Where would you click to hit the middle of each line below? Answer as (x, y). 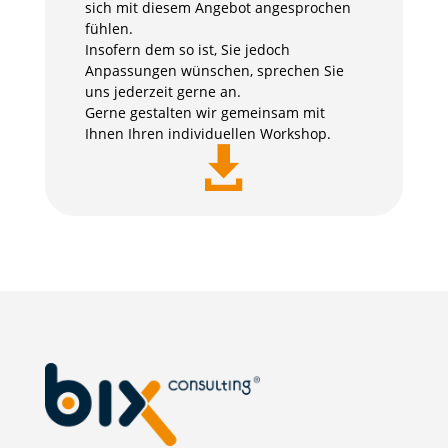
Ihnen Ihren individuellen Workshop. (207, 133)
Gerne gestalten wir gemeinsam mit (204, 112)
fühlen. (108, 28)
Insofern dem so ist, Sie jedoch (187, 49)
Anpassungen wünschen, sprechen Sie (214, 70)
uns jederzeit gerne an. (162, 91)
